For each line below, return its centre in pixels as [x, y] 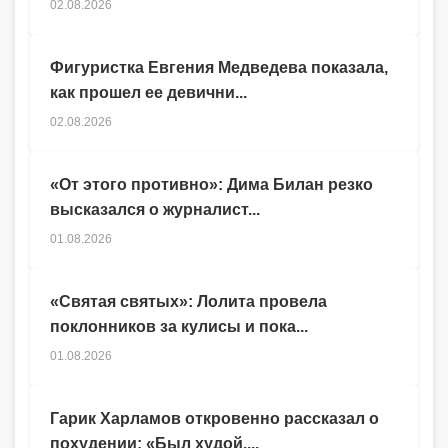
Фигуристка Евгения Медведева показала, [219, 68]
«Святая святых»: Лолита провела [188, 302]
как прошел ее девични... [148, 93]
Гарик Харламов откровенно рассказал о [214, 419]
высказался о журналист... [155, 210]
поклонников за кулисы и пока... [179, 327]
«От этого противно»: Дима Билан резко [211, 185]
